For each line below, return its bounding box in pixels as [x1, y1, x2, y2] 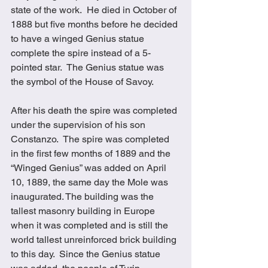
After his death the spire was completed [11, 104, 179, 116]
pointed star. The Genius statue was [11, 61, 166, 73]
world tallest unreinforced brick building [11, 233, 179, 245]
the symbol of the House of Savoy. [11, 75, 154, 87]
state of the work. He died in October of [11, 4, 179, 16]
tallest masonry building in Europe [11, 205, 157, 217]
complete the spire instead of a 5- [11, 47, 151, 59]
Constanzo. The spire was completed [11, 133, 172, 145]
